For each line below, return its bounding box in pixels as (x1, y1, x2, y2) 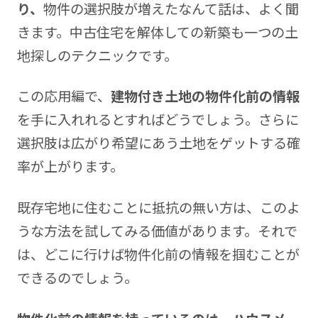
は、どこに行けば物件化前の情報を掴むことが (16, 244, 300, 265)
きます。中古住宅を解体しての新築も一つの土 (16, 21, 298, 42)
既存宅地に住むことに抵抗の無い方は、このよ (16, 197, 300, 218)
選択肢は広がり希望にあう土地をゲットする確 (16, 133, 300, 153)
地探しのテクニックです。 (16, 45, 177, 65)
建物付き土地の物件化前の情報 (110, 86, 300, 106)
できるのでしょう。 (16, 268, 138, 288)
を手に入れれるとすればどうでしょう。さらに (16, 109, 299, 130)
